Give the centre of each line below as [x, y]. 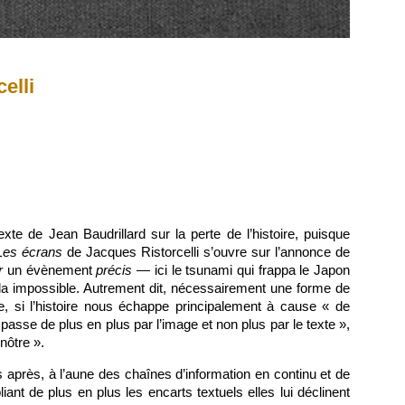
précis [114, 270]
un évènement [50, 270]
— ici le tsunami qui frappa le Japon [241, 270]
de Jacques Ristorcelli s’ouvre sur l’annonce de [207, 252]
